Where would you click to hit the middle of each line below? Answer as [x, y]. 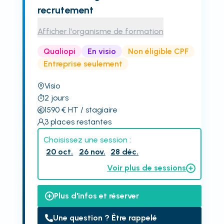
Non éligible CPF [158, 51]
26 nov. [92, 152]
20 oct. [60, 152]
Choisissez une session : [87, 140]
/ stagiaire [98, 110]
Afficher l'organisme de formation [100, 31]
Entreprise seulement [83, 63]
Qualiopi [59, 51]
